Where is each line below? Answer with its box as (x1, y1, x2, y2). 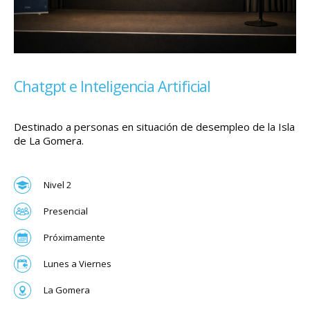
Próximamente (44, 230, 105, 244)
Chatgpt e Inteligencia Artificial (14, 76, 211, 97)
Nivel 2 (44, 178, 71, 191)
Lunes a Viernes (44, 257, 111, 270)
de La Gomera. (14, 134, 84, 148)
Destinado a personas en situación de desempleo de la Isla (14, 120, 295, 134)
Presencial (44, 204, 88, 217)
